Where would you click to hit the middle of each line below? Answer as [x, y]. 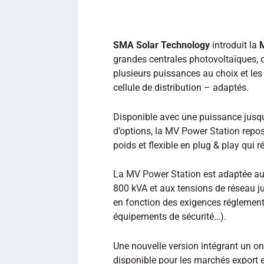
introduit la [235, 45]
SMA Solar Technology [161, 45]
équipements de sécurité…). [170, 217]
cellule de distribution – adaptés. [181, 88]
